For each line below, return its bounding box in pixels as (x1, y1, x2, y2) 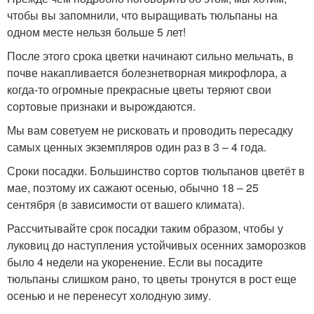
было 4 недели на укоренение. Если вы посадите (7, 254, 263, 270)
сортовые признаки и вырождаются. (7, 98, 196, 114)
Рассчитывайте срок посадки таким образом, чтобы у (7, 220, 283, 236)
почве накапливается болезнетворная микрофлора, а (7, 64, 287, 81)
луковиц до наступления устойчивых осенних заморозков (7, 237, 306, 253)
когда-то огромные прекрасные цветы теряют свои (7, 81, 271, 97)
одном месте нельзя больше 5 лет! (7, 24, 186, 40)
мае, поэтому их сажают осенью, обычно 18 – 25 (7, 179, 259, 196)
